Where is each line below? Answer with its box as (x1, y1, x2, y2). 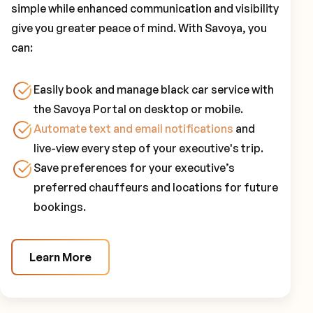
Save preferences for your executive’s (34, 160, 235, 175)
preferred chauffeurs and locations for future (34, 180, 278, 194)
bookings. (34, 199, 86, 214)
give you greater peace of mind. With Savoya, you (11, 20, 267, 35)
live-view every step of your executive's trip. (34, 140, 263, 155)
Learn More (29, 249, 92, 264)
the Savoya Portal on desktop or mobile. (34, 101, 243, 116)
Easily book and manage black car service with (34, 82, 274, 96)
